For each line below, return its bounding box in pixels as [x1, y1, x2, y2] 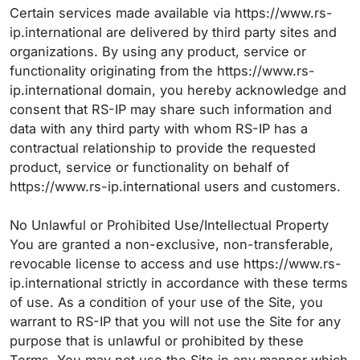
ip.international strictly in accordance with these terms [10, 275, 348, 291]
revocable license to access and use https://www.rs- [10, 256, 342, 272]
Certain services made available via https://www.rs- [10, 5, 333, 21]
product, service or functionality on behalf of [10, 159, 289, 175]
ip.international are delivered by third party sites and [10, 24, 337, 40]
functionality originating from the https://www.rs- [10, 63, 315, 79]
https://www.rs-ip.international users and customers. [10, 178, 345, 194]
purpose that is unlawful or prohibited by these [10, 333, 304, 349]
